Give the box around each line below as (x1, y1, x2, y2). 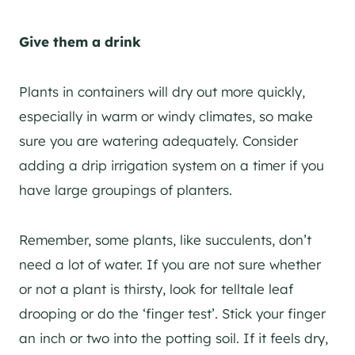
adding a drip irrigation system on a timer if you (19, 156, 324, 174)
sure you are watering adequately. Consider (19, 132, 298, 149)
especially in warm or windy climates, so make (19, 107, 313, 124)
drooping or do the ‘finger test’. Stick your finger (19, 304, 326, 322)
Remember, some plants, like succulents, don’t (19, 231, 311, 248)
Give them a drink (19, 32, 141, 50)
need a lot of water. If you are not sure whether (19, 255, 321, 273)
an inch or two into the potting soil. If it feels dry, (19, 329, 328, 346)
